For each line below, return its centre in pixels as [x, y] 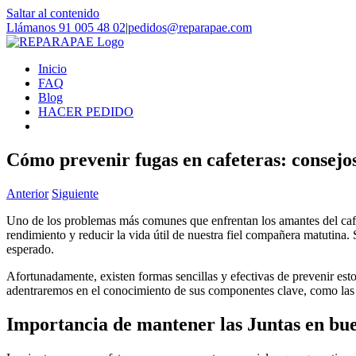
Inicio [52, 69]
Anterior [27, 193]
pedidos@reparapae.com [190, 27]
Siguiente [75, 193]
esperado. [30, 249]
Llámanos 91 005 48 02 [66, 27]
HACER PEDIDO [86, 112]
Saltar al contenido [53, 13]
